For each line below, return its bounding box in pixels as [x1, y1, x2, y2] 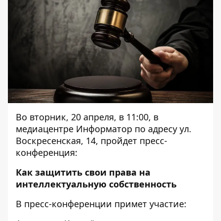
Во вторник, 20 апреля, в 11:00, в [16, 111, 158, 123]
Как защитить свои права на [16, 166, 150, 178]
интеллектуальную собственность [16, 178, 177, 190]
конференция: [16, 147, 77, 158]
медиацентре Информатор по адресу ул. [16, 123, 191, 135]
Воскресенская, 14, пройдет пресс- [16, 135, 167, 147]
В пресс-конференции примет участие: [16, 198, 186, 210]
